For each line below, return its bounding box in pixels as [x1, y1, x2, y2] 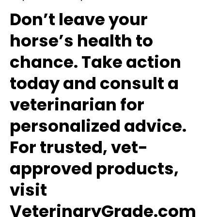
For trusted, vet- [10, 136, 148, 159]
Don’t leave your [10, 8, 148, 31]
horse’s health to [10, 29, 153, 52]
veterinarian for [10, 93, 144, 116]
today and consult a [10, 72, 179, 95]
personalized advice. [10, 114, 186, 138]
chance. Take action [10, 50, 181, 74]
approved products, [10, 157, 179, 180]
